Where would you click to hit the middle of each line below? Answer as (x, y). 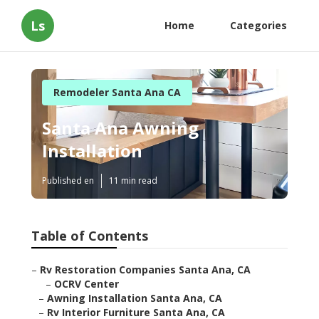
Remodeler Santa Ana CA (117, 92)
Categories (258, 25)
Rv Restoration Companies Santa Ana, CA (145, 270)
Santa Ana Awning (120, 128)
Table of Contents (90, 236)
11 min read (133, 181)
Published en (68, 181)
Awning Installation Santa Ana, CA (135, 298)
